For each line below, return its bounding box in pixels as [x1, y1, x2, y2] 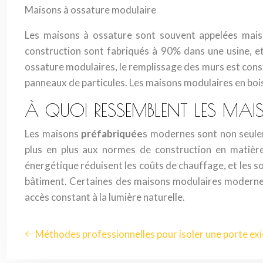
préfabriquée [81, 127, 143, 140]
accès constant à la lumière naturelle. [25, 191, 185, 203]
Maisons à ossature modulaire [25, 4, 156, 16]
